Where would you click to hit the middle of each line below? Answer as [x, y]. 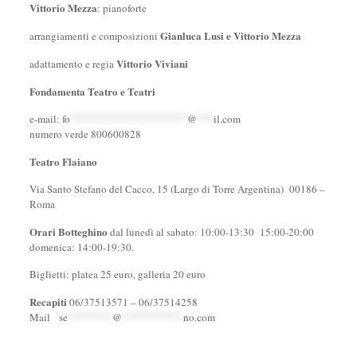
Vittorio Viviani [152, 63]
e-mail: [45, 119]
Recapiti [48, 302]
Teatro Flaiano [63, 161]
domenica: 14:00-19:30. [81, 247]
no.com [199, 317]
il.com [227, 119]
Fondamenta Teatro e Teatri [92, 91]
